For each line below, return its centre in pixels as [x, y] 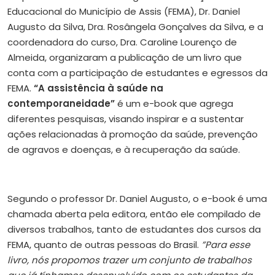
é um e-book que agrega [174, 103]
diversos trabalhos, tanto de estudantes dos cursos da [134, 229]
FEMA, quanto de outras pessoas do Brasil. [104, 244]
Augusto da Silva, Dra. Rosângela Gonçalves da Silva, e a [135, 26]
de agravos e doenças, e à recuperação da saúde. [124, 149]
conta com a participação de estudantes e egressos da [137, 72]
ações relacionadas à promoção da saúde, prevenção [133, 134]
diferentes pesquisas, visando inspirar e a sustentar [126, 118]
